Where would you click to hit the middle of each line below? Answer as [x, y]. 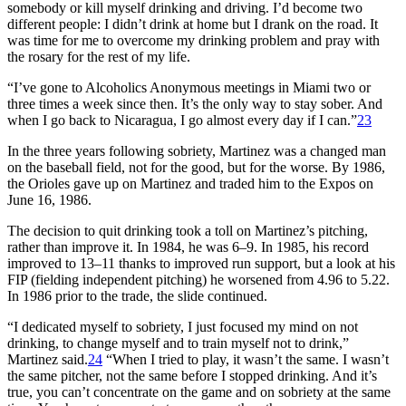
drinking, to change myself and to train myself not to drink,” [178, 343]
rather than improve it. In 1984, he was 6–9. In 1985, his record [188, 246]
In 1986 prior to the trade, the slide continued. [137, 295]
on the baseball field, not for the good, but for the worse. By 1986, [196, 167]
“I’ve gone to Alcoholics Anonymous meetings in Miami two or [189, 87]
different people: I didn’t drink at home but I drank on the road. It [193, 24]
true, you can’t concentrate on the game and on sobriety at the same [199, 391]
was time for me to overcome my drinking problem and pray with [193, 40]
